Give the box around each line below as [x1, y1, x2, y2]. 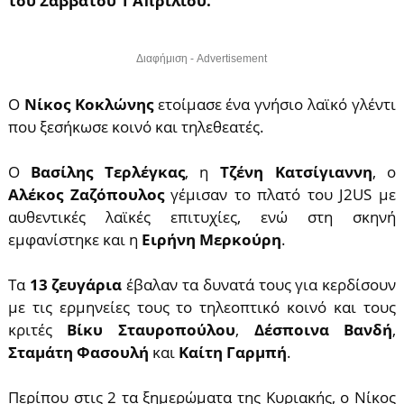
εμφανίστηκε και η [7, 229, 142, 250]
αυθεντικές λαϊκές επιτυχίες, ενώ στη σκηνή [7, 207, 397, 227]
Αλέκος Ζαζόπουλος [7, 184, 171, 205]
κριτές [7, 319, 68, 340]
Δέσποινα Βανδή [253, 319, 393, 340]
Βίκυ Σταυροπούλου [67, 319, 236, 340]
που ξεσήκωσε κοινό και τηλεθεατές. [7, 116, 264, 137]
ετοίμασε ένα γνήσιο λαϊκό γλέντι [152, 94, 397, 115]
